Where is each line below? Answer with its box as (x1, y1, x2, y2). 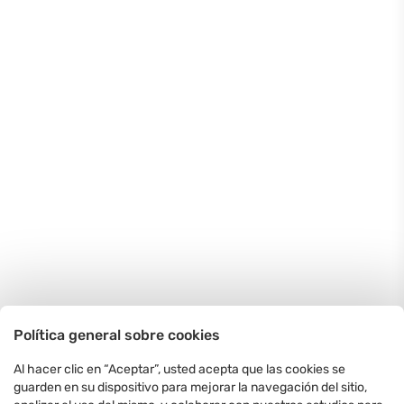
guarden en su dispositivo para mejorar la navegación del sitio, (14, 380, 367, 395)
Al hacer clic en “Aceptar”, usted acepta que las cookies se (14, 362, 345, 377)
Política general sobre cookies (14, 326, 220, 344)
